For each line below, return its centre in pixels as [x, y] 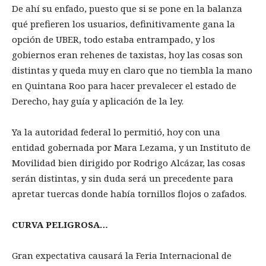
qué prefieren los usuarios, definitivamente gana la [123, 24]
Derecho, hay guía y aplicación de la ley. [99, 101]
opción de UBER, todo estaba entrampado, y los [113, 39]
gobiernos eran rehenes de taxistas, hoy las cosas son [127, 55]
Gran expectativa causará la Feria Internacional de [122, 256]
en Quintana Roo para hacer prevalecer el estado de [124, 86]
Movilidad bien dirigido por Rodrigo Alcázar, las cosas [129, 163]
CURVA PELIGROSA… [61, 225]
